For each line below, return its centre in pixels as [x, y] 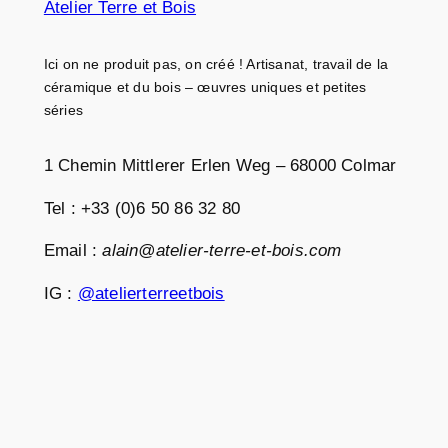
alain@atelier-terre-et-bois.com [222, 251]
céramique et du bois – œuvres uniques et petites [205, 86]
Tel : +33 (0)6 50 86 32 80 [142, 208]
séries [63, 109]
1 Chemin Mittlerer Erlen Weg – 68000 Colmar [220, 165]
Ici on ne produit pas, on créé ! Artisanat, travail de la [216, 63]
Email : [73, 251]
